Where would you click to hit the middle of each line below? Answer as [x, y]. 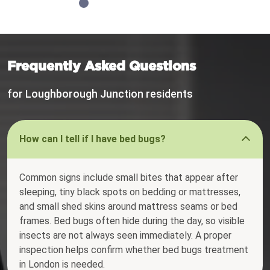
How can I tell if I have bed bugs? [93, 139]
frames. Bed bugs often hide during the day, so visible [132, 221]
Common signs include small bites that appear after [129, 178]
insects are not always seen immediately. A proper [125, 236]
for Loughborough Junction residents [100, 94]
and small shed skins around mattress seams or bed [128, 207]
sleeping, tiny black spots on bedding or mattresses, [130, 192]
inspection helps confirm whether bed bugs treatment [134, 250]
